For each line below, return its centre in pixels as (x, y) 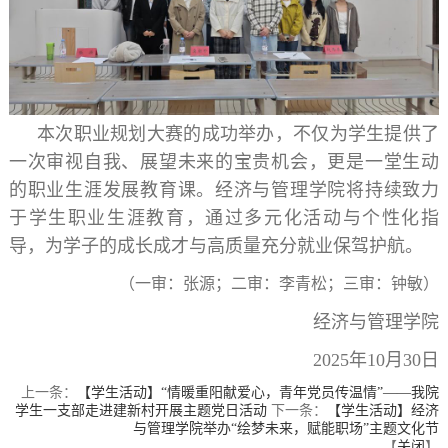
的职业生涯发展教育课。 (111, 190)
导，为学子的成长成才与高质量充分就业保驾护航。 (215, 246)
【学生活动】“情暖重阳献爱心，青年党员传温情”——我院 (258, 393)
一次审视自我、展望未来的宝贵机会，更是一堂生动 (224, 162)
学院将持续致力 (374, 190)
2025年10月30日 (376, 360)
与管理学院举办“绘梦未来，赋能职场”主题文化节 (286, 429)
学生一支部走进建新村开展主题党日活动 (141, 411)
